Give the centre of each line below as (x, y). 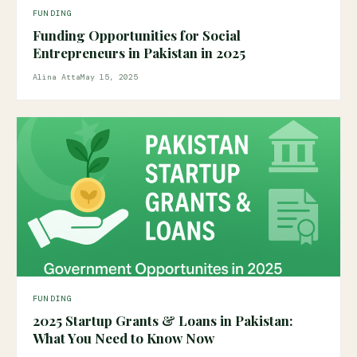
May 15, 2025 (109, 77)
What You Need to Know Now (124, 338)
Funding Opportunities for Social (137, 35)
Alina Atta (57, 77)
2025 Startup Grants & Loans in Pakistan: (163, 320)
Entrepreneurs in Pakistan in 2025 (139, 53)
